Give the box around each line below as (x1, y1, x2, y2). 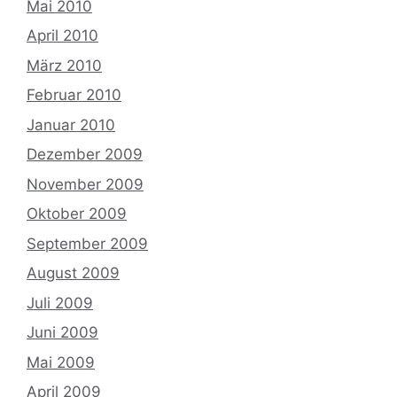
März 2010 (27, 56, 102, 74)
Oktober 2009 (27, 205, 127, 222)
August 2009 (27, 264, 120, 282)
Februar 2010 (27, 86, 121, 104)
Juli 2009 (27, 293, 93, 312)
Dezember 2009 (27, 145, 143, 163)
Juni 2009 (27, 323, 98, 341)
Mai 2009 (27, 353, 95, 371)
